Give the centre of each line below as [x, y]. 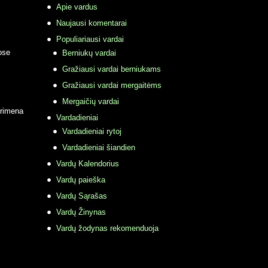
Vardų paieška [81, 179]
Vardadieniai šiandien [99, 147]
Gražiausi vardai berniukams [112, 69]
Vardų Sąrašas [82, 196]
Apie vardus [77, 7]
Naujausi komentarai [92, 23]
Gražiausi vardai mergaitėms [112, 85]
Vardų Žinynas [81, 212]
